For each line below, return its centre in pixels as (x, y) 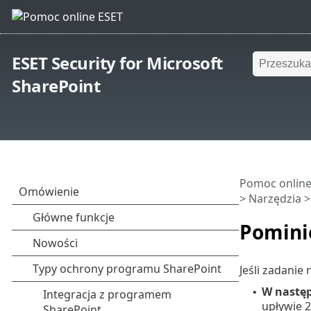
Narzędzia (275, 199)
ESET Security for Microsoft (117, 63)
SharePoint (56, 86)
